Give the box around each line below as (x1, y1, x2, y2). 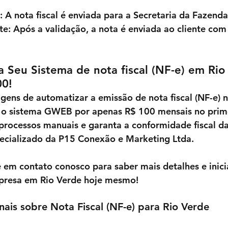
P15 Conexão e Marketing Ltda (59, 133, 191, 145)
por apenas (72, 105, 125, 118)
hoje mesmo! (84, 174, 138, 186)
